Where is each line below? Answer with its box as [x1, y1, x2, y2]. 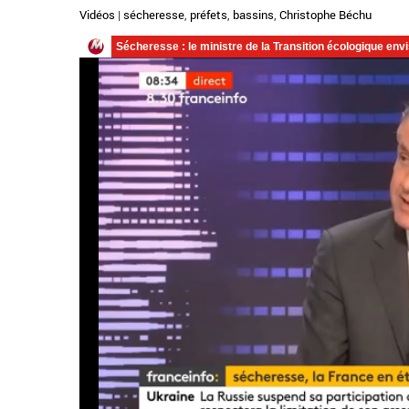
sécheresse [123, 6, 184, 23]
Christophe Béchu [279, 6, 372, 23]
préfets [190, 6, 227, 23]
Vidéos [79, 6, 115, 23]
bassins [233, 6, 274, 23]
